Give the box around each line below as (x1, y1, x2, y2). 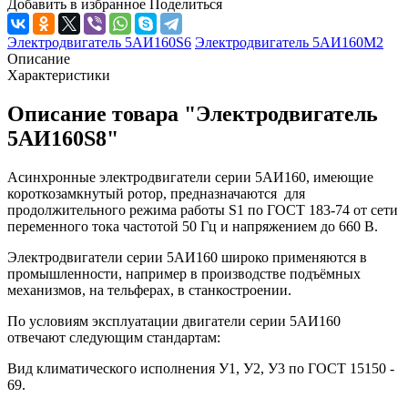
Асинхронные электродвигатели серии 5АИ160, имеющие (7, 168, 373, 185)
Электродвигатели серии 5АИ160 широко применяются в (7, 249, 367, 265)
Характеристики (7, 66, 110, 83)
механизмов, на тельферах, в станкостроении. (7, 281, 291, 298)
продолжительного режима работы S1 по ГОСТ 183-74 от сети (7, 201, 398, 218)
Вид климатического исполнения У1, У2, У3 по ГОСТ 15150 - (7, 360, 394, 376)
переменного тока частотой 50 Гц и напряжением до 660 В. (7, 218, 378, 234)
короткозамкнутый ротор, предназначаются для (7, 185, 305, 201)
